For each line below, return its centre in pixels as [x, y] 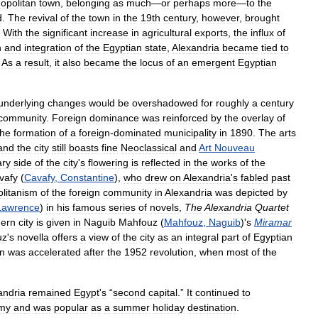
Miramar [273, 222]
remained [50, 292]
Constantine [87, 177]
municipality [190, 133]
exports [211, 33]
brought [262, 18]
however [220, 18]
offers [65, 237]
